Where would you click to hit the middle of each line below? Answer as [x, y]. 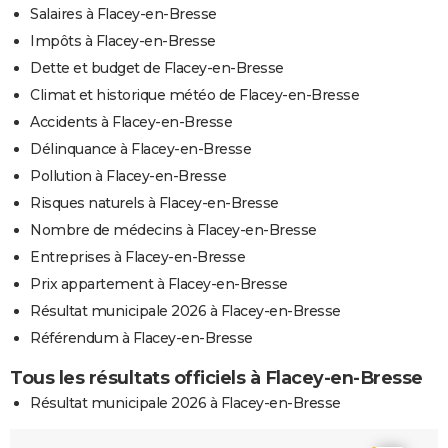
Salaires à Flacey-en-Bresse [123, 13]
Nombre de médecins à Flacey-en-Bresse [173, 229]
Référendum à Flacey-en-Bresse [141, 337]
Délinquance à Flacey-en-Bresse [140, 148]
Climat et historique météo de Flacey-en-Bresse [194, 94]
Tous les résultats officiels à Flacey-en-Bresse [216, 377]
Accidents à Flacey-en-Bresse [131, 121]
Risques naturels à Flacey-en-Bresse [154, 202]
